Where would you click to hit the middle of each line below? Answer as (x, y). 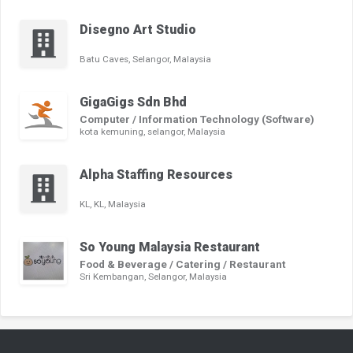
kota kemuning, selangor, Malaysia (152, 132)
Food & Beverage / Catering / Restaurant (182, 264)
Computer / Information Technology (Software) (197, 119)
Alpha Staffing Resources (156, 175)
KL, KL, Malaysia (113, 204)
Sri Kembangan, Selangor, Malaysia (153, 277)
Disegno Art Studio (138, 30)
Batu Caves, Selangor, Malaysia (145, 59)
